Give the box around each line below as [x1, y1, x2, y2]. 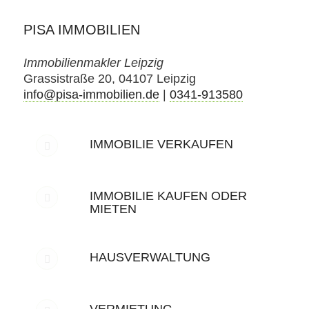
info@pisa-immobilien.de [23, 87, 159, 101]
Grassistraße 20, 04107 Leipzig [23, 71, 196, 86]
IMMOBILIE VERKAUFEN [89, 137, 233, 151]
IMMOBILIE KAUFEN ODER [89, 188, 247, 203]
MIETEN [89, 201, 137, 216]
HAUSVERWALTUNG [89, 250, 210, 264]
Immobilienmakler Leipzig [23, 55, 163, 70]
